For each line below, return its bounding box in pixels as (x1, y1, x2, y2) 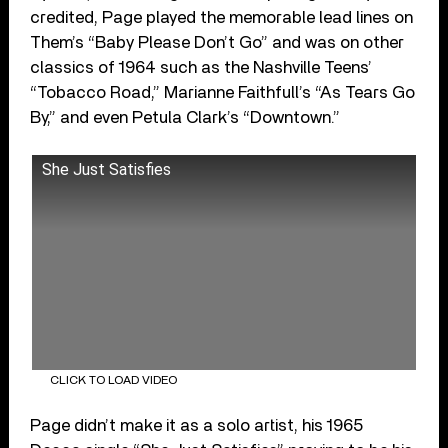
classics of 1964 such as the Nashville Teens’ (30, 58, 373, 76)
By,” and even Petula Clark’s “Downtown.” (30, 108, 341, 126)
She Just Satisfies (42, 159, 172, 179)
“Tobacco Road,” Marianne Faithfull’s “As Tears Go (30, 83, 416, 101)
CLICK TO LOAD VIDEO (49, 374, 177, 387)
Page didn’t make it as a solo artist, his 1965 (30, 416, 364, 434)
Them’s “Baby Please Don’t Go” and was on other (30, 33, 405, 51)
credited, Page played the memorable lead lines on (30, 8, 414, 26)
